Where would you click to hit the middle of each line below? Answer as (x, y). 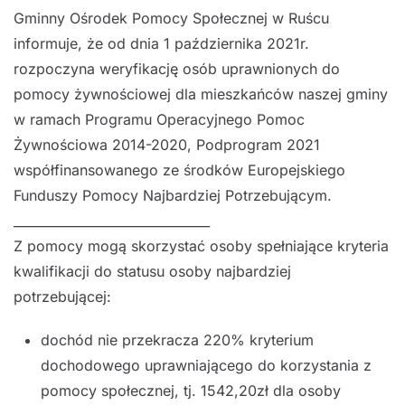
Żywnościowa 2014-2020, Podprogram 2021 (167, 144)
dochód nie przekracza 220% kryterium (177, 339)
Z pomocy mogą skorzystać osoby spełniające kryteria (201, 245)
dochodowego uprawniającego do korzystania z (206, 365)
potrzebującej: (62, 296)
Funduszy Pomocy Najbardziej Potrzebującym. (173, 195)
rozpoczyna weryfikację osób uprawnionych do (177, 68)
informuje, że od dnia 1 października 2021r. (161, 43)
